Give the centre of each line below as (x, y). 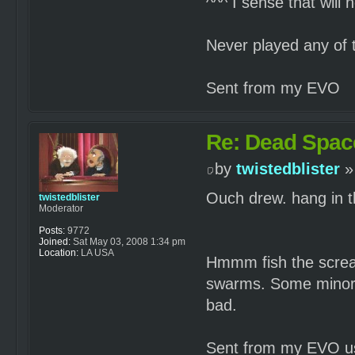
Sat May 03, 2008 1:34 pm (128, 242)
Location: (59, 253)
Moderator (61, 209)
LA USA (96, 253)
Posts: (52, 231)
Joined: (55, 242)
